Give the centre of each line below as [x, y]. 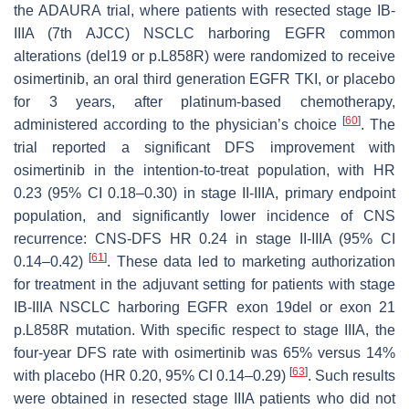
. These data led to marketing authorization [252, 261]
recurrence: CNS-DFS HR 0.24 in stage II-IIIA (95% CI [204, 238]
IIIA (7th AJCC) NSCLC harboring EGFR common [204, 33]
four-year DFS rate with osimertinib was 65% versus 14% [204, 352]
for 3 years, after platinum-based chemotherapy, [204, 101]
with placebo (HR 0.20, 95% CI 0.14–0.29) [152, 375]
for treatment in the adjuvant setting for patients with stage [204, 284]
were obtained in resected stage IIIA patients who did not [204, 398]
